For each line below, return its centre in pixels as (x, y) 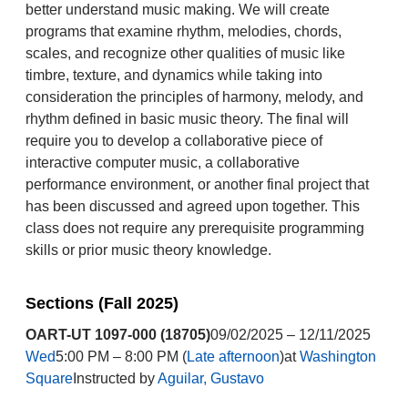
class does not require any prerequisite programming (194, 228)
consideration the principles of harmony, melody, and (194, 97)
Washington (337, 357)
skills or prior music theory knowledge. (148, 250)
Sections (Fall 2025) (102, 303)
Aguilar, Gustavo (210, 378)
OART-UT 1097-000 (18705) (117, 335)
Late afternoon (233, 357)
